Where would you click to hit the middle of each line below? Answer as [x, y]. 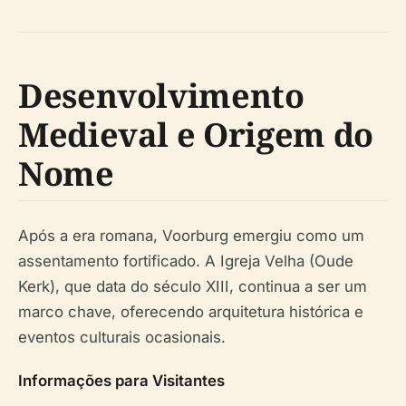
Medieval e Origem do [196, 135]
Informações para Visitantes [121, 381]
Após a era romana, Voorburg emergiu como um [191, 236]
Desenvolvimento [161, 96]
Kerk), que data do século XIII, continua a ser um [193, 287]
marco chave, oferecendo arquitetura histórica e [191, 312]
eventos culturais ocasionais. [122, 338]
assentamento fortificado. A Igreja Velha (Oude [186, 261]
